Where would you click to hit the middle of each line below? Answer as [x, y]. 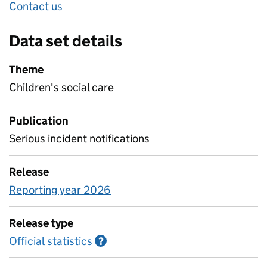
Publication [39, 121]
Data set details [66, 41]
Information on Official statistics [187, 241]
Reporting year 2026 [60, 190]
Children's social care [61, 87]
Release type [41, 223]
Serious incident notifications [79, 139]
